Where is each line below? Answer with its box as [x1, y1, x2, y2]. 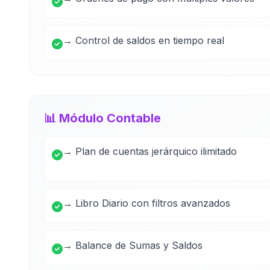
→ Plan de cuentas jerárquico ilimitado [63, 145, 237, 157]
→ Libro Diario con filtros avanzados [63, 197, 230, 209]
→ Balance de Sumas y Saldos [63, 239, 202, 251]
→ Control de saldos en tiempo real [63, 34, 224, 46]
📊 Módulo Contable [44, 111, 161, 125]
